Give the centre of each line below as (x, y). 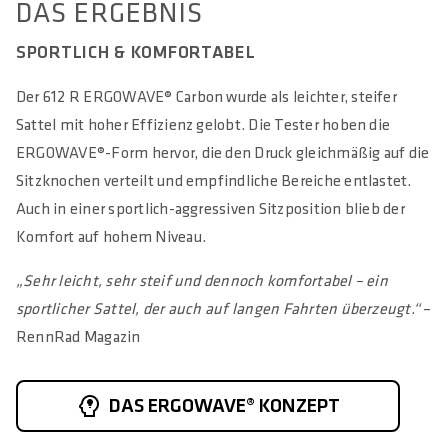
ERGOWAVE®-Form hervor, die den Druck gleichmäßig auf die (223, 153)
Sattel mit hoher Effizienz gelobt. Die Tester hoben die (203, 125)
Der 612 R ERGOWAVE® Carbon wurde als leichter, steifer (206, 97)
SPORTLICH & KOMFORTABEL (136, 52)
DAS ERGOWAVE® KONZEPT (224, 405)
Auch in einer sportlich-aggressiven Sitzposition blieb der (210, 209)
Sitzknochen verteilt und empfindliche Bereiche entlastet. (214, 181)
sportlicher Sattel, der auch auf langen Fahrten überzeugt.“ (218, 309)
